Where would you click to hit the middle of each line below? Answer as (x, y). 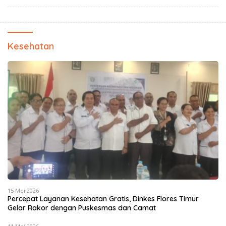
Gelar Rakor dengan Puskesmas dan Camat (83, 208)
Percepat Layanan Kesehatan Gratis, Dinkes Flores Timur (103, 199)
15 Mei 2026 (23, 191)
